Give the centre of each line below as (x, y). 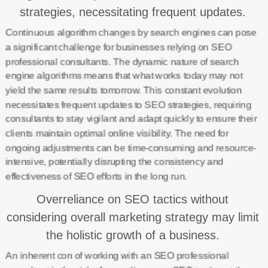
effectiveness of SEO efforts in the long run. (96, 176)
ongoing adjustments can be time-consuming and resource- (130, 147)
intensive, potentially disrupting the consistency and (114, 162)
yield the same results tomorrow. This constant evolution (123, 90)
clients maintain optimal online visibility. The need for (117, 133)
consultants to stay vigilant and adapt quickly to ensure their (131, 119)
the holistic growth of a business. (133, 235)
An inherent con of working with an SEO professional (117, 256)
